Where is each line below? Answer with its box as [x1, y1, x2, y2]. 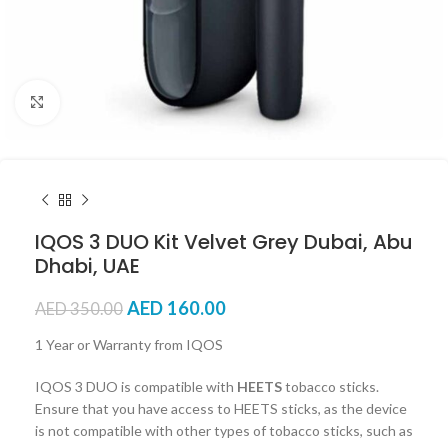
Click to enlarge [59, 94, 155, 110]
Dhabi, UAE [35, 252, 140, 280]
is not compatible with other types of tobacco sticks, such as [35, 422, 413, 439]
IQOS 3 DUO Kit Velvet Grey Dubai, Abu [35, 228, 413, 256]
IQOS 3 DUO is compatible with [35, 378, 237, 395]
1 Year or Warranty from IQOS [35, 336, 223, 353]
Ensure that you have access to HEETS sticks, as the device [35, 400, 407, 417]
